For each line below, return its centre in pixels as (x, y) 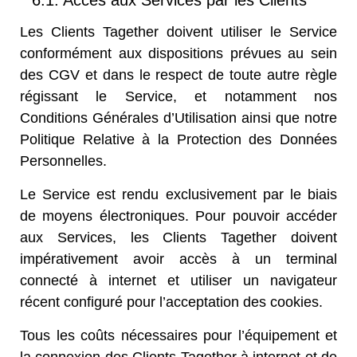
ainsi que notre (287, 118)
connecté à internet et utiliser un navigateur (178, 280)
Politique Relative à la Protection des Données (178, 139)
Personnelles (61, 161)
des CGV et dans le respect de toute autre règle (178, 75)
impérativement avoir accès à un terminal (178, 259)
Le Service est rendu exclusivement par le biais (178, 194)
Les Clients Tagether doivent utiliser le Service (178, 32)
